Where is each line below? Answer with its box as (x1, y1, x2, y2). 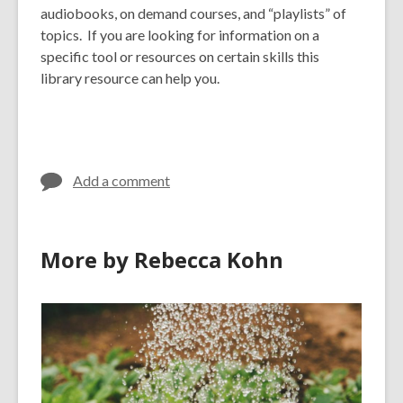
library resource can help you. (40, 69, 225, 87)
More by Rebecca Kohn (40, 245, 283, 275)
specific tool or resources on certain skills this (40, 48, 319, 66)
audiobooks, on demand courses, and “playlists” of (40, 4, 346, 22)
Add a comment (73, 172, 170, 190)
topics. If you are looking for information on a (40, 26, 319, 44)
